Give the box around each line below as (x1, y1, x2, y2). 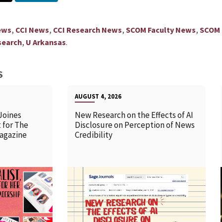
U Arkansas (25, 37, 66, 48)
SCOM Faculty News (125, 25, 196, 35)
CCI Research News (53, 25, 122, 35)
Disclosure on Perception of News (75, 119, 195, 131)
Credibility (75, 129, 114, 141)
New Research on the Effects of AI (75, 110, 194, 121)
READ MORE (101, 200, 142, 211)
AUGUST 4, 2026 (75, 92, 122, 101)
